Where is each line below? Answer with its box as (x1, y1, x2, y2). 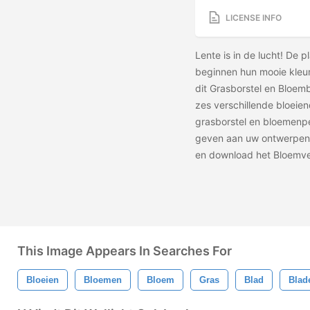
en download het (195, 149, 273, 161)
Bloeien (26, 275, 59, 285)
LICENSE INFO (226, 12, 282, 23)
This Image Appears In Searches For (17, 244, 232, 258)
